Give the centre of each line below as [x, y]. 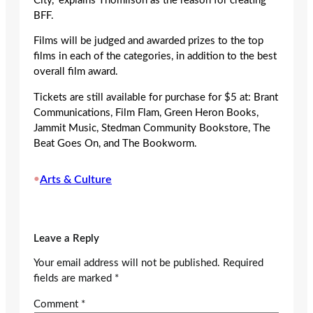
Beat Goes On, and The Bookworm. [115, 143]
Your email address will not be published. [127, 263]
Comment [57, 304]
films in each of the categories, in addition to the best [155, 57]
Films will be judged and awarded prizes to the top [148, 41]
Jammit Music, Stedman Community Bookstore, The [152, 128]
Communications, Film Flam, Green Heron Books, [146, 112]
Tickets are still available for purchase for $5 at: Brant [156, 97]
